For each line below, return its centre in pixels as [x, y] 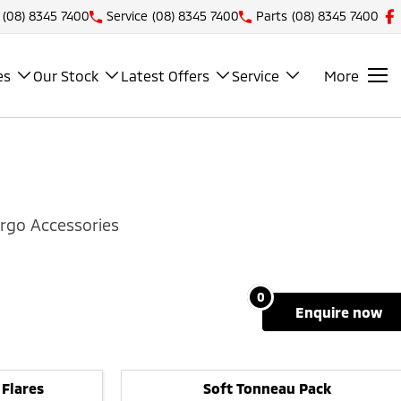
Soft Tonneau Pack [268, 388]
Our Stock [66, 75]
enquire [326, 311]
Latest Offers [165, 75]
